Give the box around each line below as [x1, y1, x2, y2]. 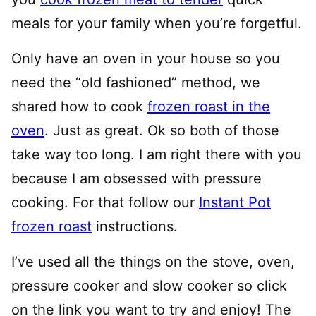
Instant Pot [199, 193, 271, 211]
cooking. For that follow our [11, 193, 199, 211]
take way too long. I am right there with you [11, 145, 302, 163]
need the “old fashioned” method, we [11, 73, 260, 91]
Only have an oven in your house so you [11, 49, 280, 67]
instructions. [92, 217, 178, 235]
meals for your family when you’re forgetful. [11, 14, 302, 32]
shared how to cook [11, 97, 147, 115]
